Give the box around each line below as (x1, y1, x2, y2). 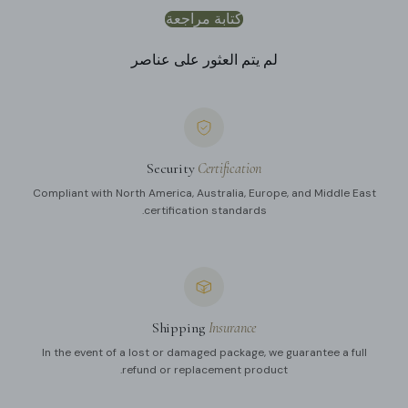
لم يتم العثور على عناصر (130, 49, 278, 69)
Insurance (208, 318, 257, 337)
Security (147, 158, 199, 178)
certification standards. (143, 202, 267, 218)
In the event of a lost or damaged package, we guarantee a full (41, 344, 367, 360)
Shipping (151, 318, 209, 337)
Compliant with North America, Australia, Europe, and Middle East (32, 185, 376, 200)
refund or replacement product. (122, 362, 288, 377)
